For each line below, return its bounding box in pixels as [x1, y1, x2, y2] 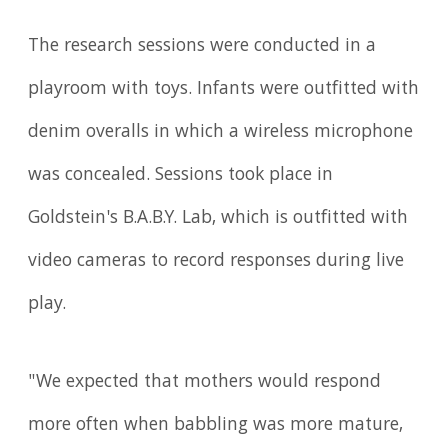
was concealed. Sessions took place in [28, 161, 334, 192]
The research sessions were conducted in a [28, 32, 377, 63]
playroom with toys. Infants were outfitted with [28, 75, 420, 106]
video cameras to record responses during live [28, 247, 405, 278]
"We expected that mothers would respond [28, 367, 382, 398]
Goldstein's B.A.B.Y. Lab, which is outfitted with [28, 204, 409, 235]
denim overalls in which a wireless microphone [28, 118, 414, 149]
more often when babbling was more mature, [28, 410, 404, 441]
